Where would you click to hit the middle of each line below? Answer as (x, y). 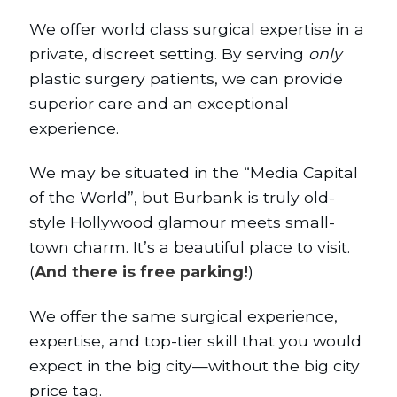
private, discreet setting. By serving (169, 53)
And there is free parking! (141, 271)
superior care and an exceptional (159, 103)
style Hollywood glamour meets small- (182, 222)
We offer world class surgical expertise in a (197, 28)
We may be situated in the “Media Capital (194, 172)
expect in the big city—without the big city (195, 365)
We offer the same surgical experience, (183, 315)
